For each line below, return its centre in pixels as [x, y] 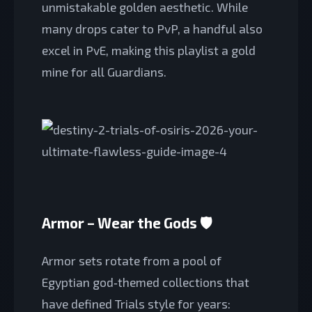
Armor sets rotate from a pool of [132, 260]
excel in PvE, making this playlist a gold [149, 50]
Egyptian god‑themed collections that [146, 282]
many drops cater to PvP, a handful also [152, 28]
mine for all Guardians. [104, 71]
